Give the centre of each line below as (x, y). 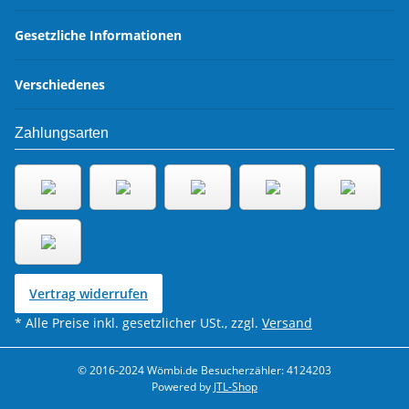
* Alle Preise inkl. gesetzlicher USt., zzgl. (138, 323)
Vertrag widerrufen (89, 294)
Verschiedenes (62, 85)
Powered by (183, 387)
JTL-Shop (236, 387)
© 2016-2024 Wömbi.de (138, 371)
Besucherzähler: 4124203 (265, 371)
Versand (287, 323)
